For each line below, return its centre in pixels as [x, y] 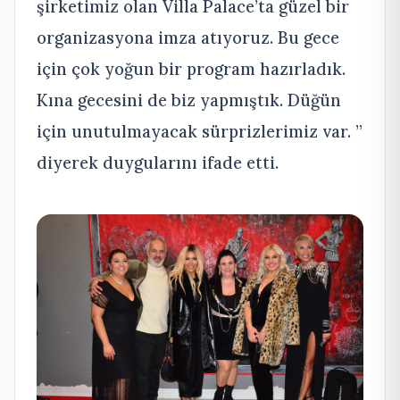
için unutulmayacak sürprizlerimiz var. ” [200, 132]
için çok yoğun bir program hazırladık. [191, 69]
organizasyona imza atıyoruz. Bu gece [188, 38]
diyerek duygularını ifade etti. [158, 163]
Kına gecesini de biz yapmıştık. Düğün [189, 100]
